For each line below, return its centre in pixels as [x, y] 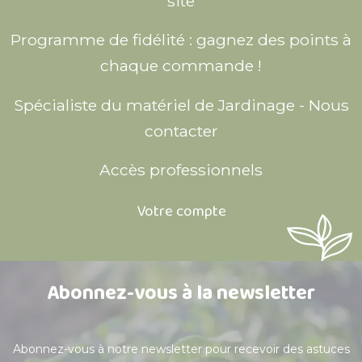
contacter [181, 130]
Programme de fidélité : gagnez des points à [181, 40]
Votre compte [181, 212]
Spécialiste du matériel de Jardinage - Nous [181, 105]
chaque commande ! [181, 66]
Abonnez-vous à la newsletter [181, 294]
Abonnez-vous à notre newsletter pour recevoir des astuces [181, 349]
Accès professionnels [181, 170]
